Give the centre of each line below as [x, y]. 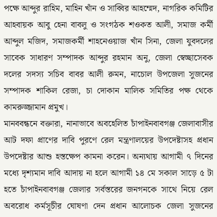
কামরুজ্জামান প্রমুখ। [36, 107]
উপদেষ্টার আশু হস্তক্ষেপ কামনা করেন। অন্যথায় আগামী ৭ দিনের [108, 157]
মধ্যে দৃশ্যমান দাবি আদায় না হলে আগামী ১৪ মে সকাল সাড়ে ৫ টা [108, 173]
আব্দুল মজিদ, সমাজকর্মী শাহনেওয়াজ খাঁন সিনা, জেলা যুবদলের [108, 41]
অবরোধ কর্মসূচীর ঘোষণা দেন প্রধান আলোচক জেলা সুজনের [108, 206]
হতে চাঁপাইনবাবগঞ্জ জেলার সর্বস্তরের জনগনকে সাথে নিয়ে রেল [108, 190]
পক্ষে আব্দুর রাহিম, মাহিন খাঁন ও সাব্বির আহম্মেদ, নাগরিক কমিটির [108, 8]
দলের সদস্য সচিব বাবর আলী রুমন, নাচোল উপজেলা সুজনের [108, 74]
